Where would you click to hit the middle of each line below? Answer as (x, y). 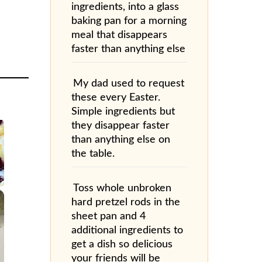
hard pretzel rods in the (126, 202)
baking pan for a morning (129, 21)
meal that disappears (119, 35)
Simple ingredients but (123, 111)
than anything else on (121, 139)
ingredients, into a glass (125, 7)
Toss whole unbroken (122, 188)
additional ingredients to (127, 230)
